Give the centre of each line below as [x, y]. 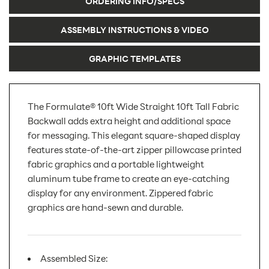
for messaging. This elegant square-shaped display [134, 135]
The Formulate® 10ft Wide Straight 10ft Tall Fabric [133, 106]
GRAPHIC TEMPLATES [134, 59]
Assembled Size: [74, 258]
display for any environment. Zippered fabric [120, 193]
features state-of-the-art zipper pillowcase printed [134, 150]
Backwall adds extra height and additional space [129, 121]
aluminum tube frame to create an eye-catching [128, 178]
